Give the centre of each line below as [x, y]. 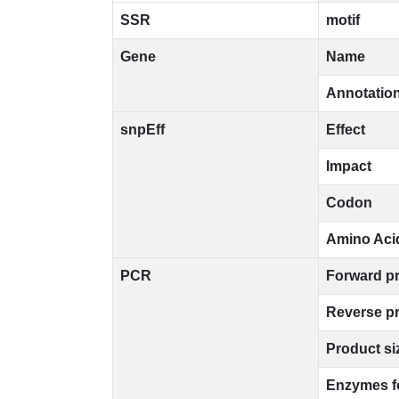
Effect [346, 130]
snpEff [142, 130]
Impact [349, 166]
